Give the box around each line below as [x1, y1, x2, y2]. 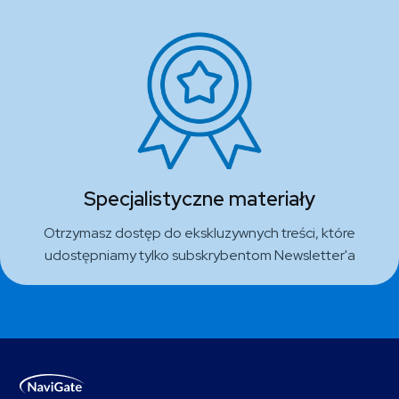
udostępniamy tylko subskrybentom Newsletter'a [44, 245, 355, 265]
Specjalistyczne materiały [84, 185, 315, 213]
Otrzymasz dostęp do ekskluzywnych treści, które [44, 223, 355, 242]
